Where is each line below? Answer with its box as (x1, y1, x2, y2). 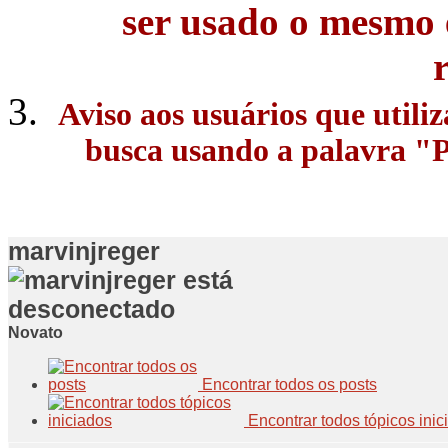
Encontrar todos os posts (198, 376, 377, 394)
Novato (8, 324, 63, 342)
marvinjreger (8, 237, 160, 266)
